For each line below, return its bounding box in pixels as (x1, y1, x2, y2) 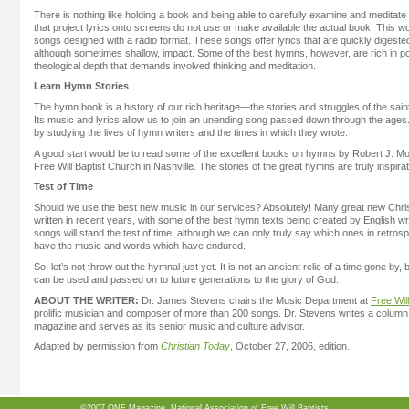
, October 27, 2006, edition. (230, 341, 350, 352)
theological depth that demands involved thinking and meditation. (34, 59, 316, 71)
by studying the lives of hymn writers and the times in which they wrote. (34, 127, 348, 139)
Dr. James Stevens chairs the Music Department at (139, 294, 371, 306)
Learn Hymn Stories (34, 80, 129, 92)
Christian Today (161, 341, 230, 352)
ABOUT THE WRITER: (34, 294, 139, 306)
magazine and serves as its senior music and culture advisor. (34, 320, 305, 331)
